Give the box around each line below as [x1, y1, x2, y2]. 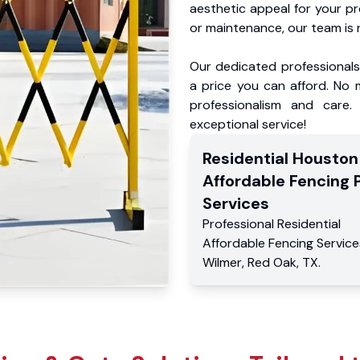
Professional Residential [202, 215, 341, 232]
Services [202, 192, 269, 214]
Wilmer [202, 253, 242, 271]
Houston [292, 147, 358, 169]
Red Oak [247, 253, 297, 271]
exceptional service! [190, 115, 306, 133]
